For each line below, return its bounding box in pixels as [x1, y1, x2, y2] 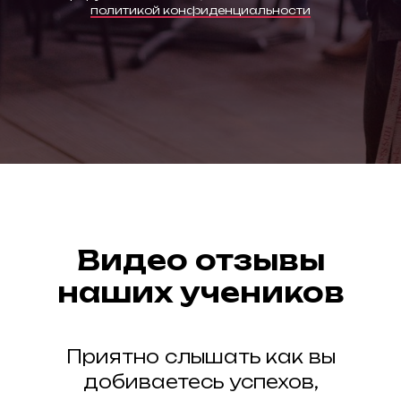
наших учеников [56, 275, 345, 309]
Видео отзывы [76, 243, 325, 277]
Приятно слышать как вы [65, 345, 336, 368]
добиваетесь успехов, [82, 370, 319, 393]
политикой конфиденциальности [90, 3, 311, 17]
